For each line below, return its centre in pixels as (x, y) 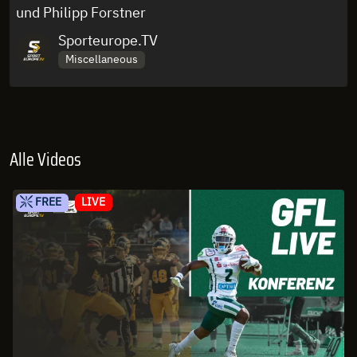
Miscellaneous (101, 59)
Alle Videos (45, 160)
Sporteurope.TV (108, 40)
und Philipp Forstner (81, 12)
